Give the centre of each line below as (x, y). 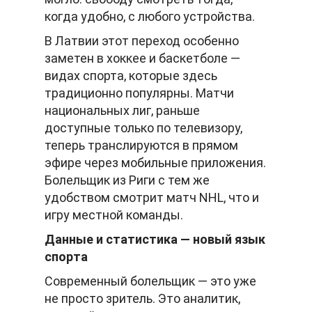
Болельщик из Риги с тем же (127, 180)
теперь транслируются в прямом (141, 146)
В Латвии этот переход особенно (142, 41)
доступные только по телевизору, (143, 128)
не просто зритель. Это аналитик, (142, 299)
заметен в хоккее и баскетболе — (142, 58)
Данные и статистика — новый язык (155, 240)
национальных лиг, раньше (122, 111)
